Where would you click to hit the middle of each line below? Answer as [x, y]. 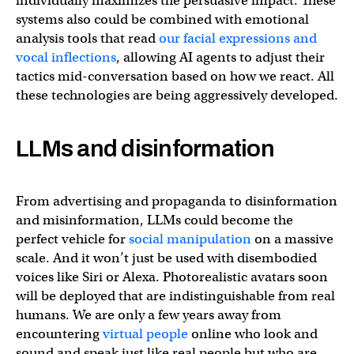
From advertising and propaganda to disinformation [177, 201]
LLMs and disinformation [145, 148]
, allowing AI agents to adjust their [220, 57]
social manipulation [190, 239]
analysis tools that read [87, 38]
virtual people [145, 333]
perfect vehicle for [72, 239]
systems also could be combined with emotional [162, 19]
